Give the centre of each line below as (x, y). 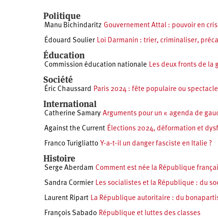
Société (58, 80)
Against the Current (75, 129)
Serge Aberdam (69, 168)
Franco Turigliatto (71, 144)
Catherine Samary (73, 114)
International (70, 104)
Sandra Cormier (69, 183)
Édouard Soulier (70, 41)
